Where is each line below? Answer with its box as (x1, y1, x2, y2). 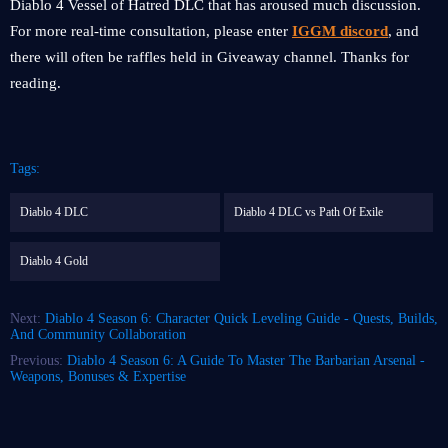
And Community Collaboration (10, 327, 186, 342)
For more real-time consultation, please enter (10, 23, 292, 39)
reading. (10, 75, 61, 91)
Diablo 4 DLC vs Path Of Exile (233, 205, 383, 219)
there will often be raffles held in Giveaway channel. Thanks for (10, 49, 409, 65)
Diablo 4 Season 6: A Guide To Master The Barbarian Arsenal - (67, 353, 425, 368)
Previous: (10, 353, 67, 368)
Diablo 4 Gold (20, 254, 88, 268)
